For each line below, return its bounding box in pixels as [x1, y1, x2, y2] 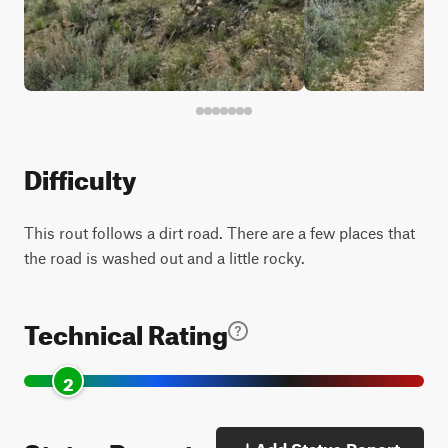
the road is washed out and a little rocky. [24, 248, 305, 267]
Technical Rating [24, 310, 228, 351]
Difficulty [24, 155, 136, 196]
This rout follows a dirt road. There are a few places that [24, 223, 415, 242]
